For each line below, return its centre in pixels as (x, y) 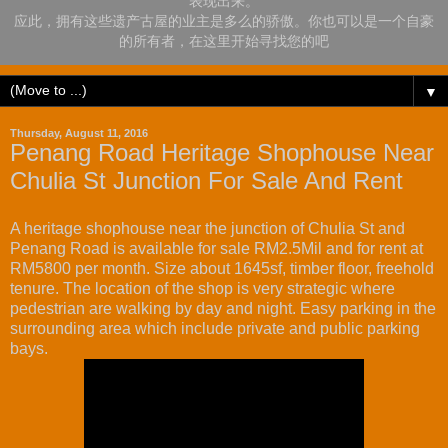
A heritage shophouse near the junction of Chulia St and (207, 229)
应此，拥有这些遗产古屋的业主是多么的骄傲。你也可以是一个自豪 (224, 21)
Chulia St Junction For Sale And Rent (206, 181)
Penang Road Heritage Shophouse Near (222, 153)
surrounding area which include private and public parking (215, 329)
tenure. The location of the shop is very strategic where (202, 289)
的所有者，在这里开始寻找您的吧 (224, 41)
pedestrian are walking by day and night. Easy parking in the (223, 309)
